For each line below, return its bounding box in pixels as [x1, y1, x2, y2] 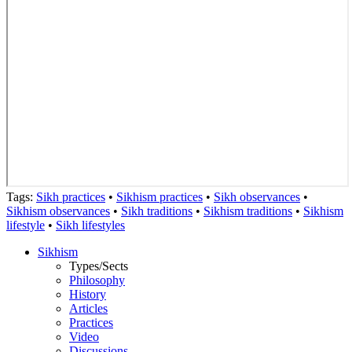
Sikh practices [36, 189, 105, 203]
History [69, 287, 106, 301]
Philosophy [69, 273, 125, 287]
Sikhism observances [6, 203, 110, 218]
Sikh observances [214, 189, 300, 203]
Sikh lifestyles [56, 218, 125, 232]
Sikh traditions [121, 203, 192, 218]
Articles [69, 301, 108, 315]
